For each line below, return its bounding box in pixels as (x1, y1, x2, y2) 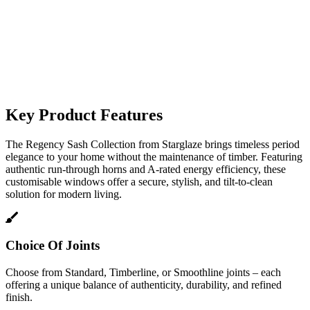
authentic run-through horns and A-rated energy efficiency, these (6, 163, 286, 175)
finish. (6, 291, 33, 303)
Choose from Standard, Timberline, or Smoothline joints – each (6, 266, 281, 278)
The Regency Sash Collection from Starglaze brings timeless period (6, 138, 300, 150)
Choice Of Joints (6, 238, 100, 253)
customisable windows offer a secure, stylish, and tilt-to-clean (6, 175, 273, 188)
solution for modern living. (6, 188, 122, 200)
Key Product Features (6, 105, 163, 124)
